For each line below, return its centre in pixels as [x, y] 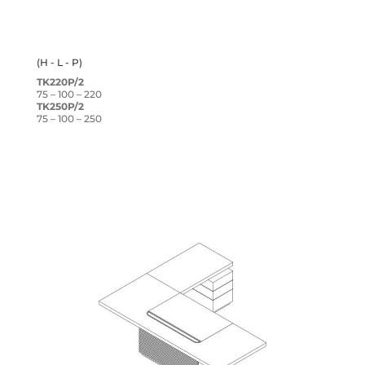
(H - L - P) [59, 63]
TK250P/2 [60, 107]
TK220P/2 [60, 82]
